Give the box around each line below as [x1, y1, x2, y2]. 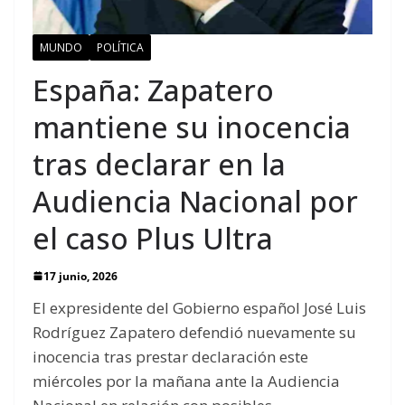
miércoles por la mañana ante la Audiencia [33, 370, 340, 391]
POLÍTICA [97, 39, 144, 55]
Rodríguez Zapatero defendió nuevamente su [33, 321, 356, 343]
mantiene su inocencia [33, 107, 351, 146]
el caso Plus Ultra [33, 218, 273, 258]
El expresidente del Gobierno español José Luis [33, 297, 366, 318]
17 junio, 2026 [43, 268, 118, 284]
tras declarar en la [33, 144, 286, 184]
